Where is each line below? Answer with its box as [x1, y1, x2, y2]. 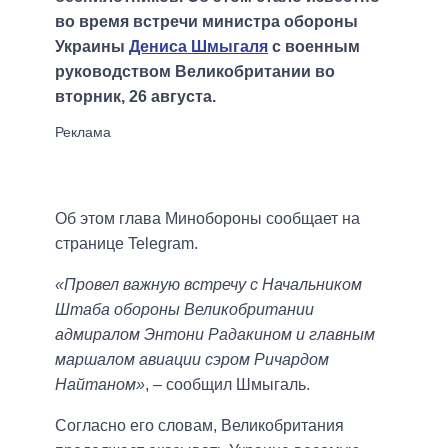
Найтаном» [55, 376, 145, 394]
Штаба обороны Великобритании [55, 301, 314, 319]
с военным [268, 38, 360, 56]
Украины [55, 38, 129, 56]
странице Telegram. [55, 235, 198, 253]
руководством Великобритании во [55, 63, 335, 81]
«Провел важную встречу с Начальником [55, 276, 362, 294]
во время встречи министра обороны [55, 13, 358, 31]
